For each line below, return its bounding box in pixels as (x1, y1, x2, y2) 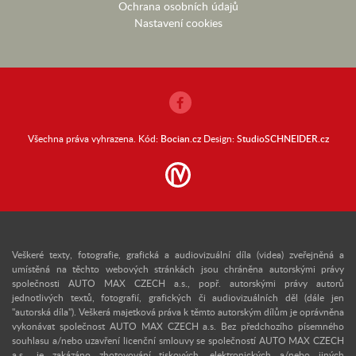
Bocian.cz (160, 132, 201, 146)
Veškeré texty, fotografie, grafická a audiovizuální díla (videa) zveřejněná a (12, 248, 344, 261)
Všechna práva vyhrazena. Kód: (27, 132, 161, 145)
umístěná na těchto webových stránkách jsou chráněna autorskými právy (12, 262, 344, 276)
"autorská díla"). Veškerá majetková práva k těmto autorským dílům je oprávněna (12, 305, 344, 319)
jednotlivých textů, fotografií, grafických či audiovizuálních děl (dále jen (12, 291, 344, 304)
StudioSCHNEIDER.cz (236, 132, 329, 146)
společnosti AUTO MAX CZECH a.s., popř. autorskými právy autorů (12, 277, 344, 290)
